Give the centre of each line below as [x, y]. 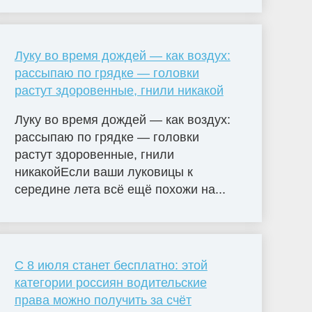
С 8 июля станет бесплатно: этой [111, 266]
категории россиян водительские [110, 283]
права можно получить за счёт [103, 301]
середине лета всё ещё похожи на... [120, 190]
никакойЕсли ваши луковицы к [103, 172]
